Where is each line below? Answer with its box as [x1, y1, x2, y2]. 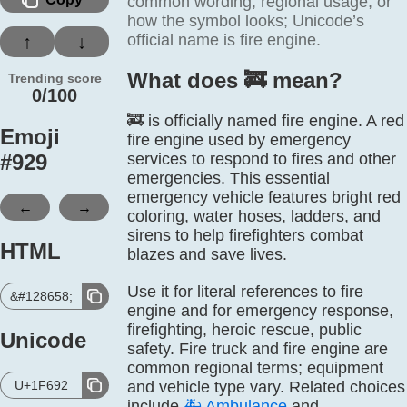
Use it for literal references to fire [127, 283, 363, 301]
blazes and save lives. [127, 245, 287, 263]
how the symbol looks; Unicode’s [127, 12, 364, 30]
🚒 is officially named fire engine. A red [127, 112, 404, 130]
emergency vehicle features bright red [127, 188, 401, 206]
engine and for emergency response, [127, 302, 393, 320]
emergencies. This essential [127, 169, 330, 187]
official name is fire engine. [127, 31, 321, 49]
